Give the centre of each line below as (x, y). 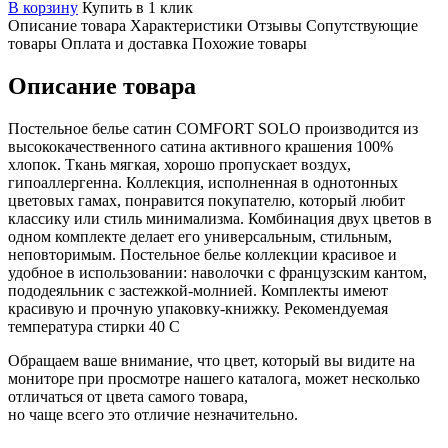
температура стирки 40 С (94, 326)
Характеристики (186, 25)
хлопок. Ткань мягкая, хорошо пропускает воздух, (179, 164)
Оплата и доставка (124, 43)
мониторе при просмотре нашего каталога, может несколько (214, 378)
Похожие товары (249, 43)
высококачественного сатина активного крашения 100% (200, 146)
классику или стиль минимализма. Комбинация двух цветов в (220, 218)
